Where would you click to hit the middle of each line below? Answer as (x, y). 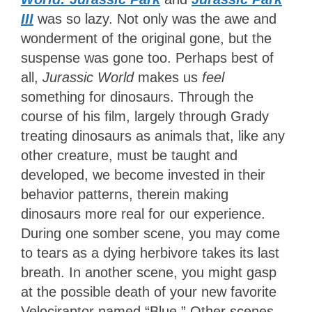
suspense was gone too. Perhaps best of (147, 57)
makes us (170, 77)
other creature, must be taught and (129, 155)
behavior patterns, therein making (125, 194)
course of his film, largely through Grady (145, 116)
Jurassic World (90, 77)
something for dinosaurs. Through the (137, 96)
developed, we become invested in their (143, 174)
